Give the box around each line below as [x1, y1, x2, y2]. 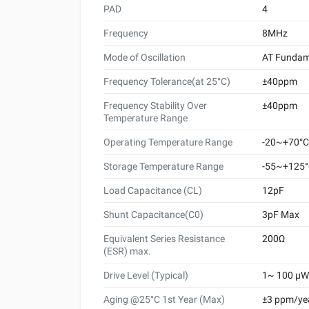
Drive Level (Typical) [103, 269, 188, 281]
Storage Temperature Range [103, 160, 223, 172]
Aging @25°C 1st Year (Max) [103, 293, 225, 305]
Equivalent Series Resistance [103, 232, 225, 244]
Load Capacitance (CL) [103, 184, 202, 196]
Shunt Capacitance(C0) [103, 208, 203, 220]
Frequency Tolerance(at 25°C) [103, 75, 230, 87]
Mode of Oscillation [103, 51, 186, 63]
